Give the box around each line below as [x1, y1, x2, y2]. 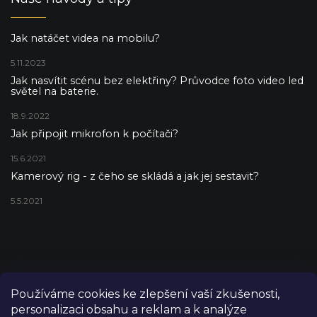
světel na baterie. [11, 85, 98, 98]
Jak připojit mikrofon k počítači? [11, 127, 178, 141]
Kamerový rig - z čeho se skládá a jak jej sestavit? [11, 170, 259, 183]
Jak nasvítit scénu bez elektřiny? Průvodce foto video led [11, 74, 304, 88]
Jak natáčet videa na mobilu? [11, 32, 160, 45]
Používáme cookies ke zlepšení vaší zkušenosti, [11, 287, 279, 301]
